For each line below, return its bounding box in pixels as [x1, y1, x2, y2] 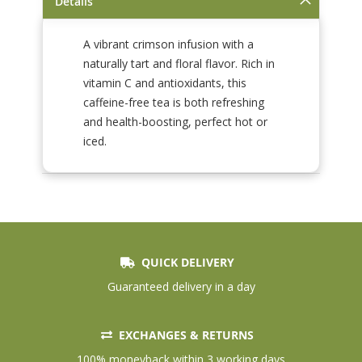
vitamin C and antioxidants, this [83, 75, 246, 91]
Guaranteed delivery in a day [107, 279, 255, 295]
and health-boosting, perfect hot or [83, 114, 267, 130]
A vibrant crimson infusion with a [83, 36, 254, 53]
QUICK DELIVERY [137, 255, 234, 271]
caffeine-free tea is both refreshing [83, 95, 264, 111]
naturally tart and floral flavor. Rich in [83, 56, 275, 72]
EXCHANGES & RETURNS [115, 327, 254, 343]
